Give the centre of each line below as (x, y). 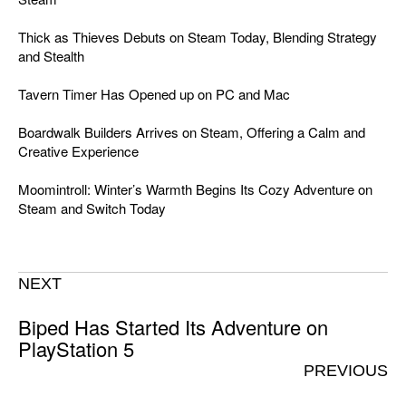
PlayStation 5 (76, 349)
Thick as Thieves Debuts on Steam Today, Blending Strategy (198, 37)
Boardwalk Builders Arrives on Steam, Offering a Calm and (192, 132)
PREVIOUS (346, 371)
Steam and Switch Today (92, 208)
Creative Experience (78, 151)
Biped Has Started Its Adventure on (173, 327)
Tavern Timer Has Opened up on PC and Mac (154, 94)
